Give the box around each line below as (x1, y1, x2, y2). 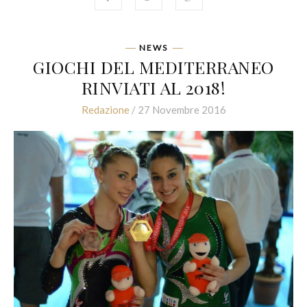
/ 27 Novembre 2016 (129, 103, 226, 116)
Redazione (81, 103, 130, 116)
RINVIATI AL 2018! (81, 75, 226, 99)
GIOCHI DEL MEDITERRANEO (33, 55, 274, 78)
